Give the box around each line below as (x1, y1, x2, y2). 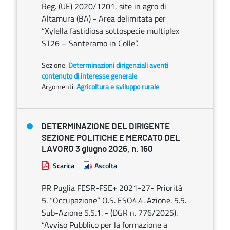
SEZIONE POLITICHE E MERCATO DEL (42, 133, 180, 142)
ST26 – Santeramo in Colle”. (42, 37, 138, 49)
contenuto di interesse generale (42, 70, 137, 81)
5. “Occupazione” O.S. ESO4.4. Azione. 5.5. (42, 194, 186, 206)
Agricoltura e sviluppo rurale (76, 81, 159, 92)
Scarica (53, 160, 74, 171)
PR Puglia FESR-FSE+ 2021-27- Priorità (42, 182, 182, 194)
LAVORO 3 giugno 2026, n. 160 (42, 145, 153, 154)
